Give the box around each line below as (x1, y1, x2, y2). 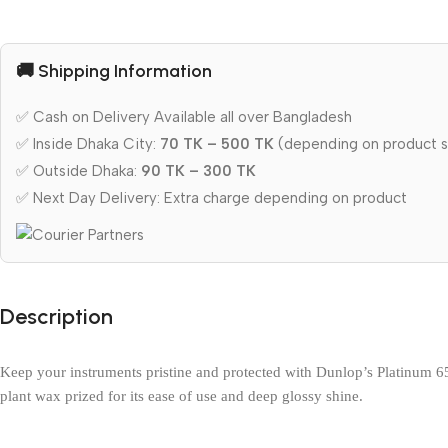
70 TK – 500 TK (160, 134, 274, 153)
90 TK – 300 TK (141, 161, 256, 180)
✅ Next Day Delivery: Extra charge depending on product (16, 188, 407, 207)
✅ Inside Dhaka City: (16, 134, 160, 153)
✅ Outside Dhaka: (16, 161, 141, 180)
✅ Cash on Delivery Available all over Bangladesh (16, 107, 352, 126)
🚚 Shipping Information (16, 59, 212, 82)
